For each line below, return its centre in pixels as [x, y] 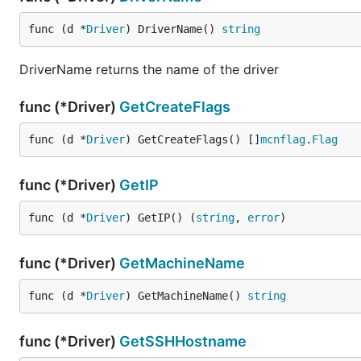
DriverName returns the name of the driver [149, 69]
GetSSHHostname [183, 341]
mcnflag [283, 139]
